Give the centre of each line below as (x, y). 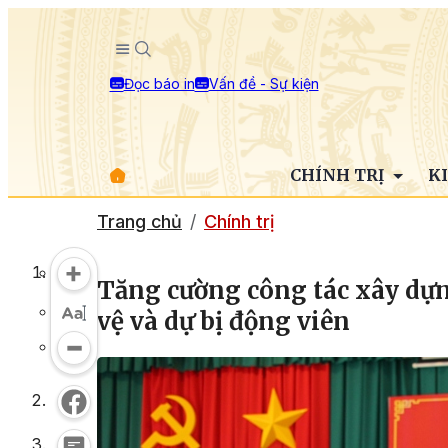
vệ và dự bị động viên (223, 321)
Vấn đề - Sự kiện (263, 83)
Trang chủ (139, 221)
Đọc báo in (159, 83)
